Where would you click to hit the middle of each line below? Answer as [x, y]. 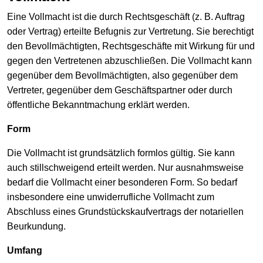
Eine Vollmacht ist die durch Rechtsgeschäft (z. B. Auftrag [126, 16]
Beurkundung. [36, 226]
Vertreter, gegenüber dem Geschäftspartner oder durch [120, 90]
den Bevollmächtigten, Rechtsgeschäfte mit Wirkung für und [131, 46]
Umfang [25, 250]
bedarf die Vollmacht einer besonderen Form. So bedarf [122, 182]
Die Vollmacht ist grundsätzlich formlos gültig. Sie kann [121, 153]
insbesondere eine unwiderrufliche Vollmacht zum [111, 197]
